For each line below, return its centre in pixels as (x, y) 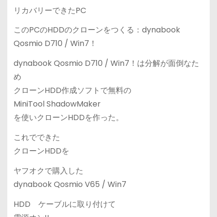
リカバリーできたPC (50, 10)
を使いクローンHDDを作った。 (68, 118)
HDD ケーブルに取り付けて (64, 204)
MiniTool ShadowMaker (57, 104)
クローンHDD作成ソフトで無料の (72, 91)
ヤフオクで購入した (48, 170)
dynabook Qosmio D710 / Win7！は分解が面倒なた (106, 63)
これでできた (37, 137)
